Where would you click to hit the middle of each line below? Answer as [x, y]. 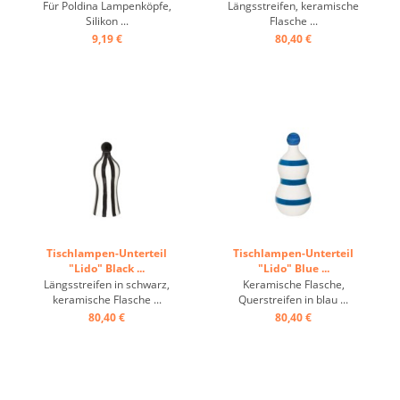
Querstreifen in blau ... [293, 300]
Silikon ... [107, 21]
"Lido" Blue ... [293, 268]
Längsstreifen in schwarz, [107, 284]
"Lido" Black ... [107, 268]
